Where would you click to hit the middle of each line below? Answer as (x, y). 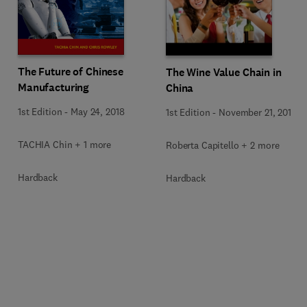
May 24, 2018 (98, 112)
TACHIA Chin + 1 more (65, 145)
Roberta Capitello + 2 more (223, 145)
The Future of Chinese (71, 72)
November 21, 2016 (258, 112)
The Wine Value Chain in (224, 72)
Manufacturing (54, 87)
